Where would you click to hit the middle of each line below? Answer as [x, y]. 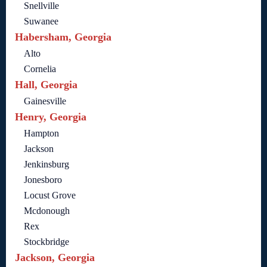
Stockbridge [46, 241]
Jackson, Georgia [55, 257]
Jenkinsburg [46, 164]
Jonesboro [43, 179]
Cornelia [40, 69]
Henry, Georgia [51, 117]
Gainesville [45, 101]
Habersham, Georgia [63, 37]
